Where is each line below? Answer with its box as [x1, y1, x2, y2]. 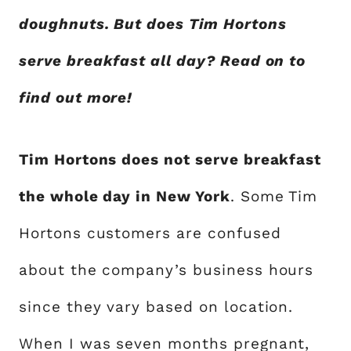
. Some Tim [230, 187, 318, 205]
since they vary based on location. [19, 298, 294, 316]
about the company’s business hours [19, 261, 314, 279]
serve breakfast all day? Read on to [19, 52, 306, 70]
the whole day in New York [19, 187, 230, 205]
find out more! [19, 89, 133, 107]
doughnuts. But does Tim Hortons [19, 15, 287, 33]
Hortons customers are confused [19, 224, 281, 242]
